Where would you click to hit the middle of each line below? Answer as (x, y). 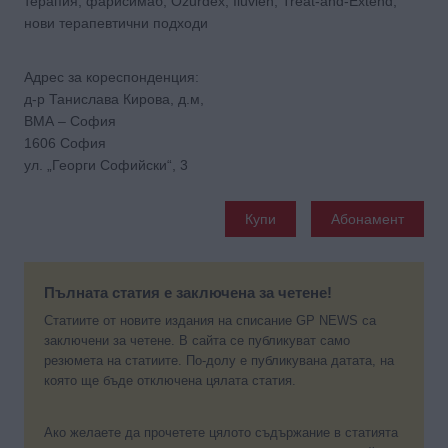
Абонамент (367, 218)
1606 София (68, 142)
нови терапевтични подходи (116, 22)
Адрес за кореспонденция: (111, 76)
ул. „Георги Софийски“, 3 (106, 164)
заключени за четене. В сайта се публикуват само (197, 341)
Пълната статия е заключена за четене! (188, 292)
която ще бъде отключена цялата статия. (170, 381)
